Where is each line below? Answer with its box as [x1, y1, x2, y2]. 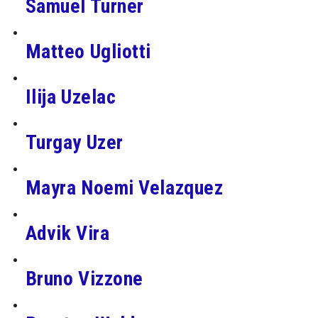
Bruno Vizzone [25, 266, 143, 290]
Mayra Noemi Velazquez [25, 175, 224, 199]
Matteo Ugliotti [25, 39, 151, 63]
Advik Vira [25, 221, 110, 245]
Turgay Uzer [25, 130, 124, 154]
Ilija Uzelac [25, 84, 116, 109]
